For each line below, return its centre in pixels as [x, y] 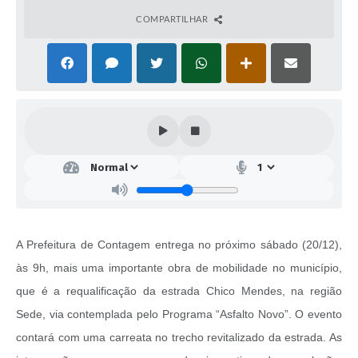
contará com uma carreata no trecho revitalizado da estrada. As [179, 338]
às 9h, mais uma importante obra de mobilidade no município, [179, 268]
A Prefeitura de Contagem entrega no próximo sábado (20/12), [179, 245]
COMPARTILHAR [173, 19]
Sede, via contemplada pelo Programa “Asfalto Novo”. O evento [179, 314]
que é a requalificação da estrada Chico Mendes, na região [179, 291]
